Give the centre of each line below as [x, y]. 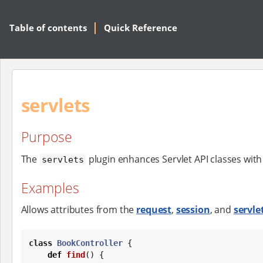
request [154, 210]
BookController [90, 243]
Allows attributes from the [79, 210]
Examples [50, 188]
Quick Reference [141, 28]
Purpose [46, 137]
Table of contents [48, 28]
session [193, 210]
